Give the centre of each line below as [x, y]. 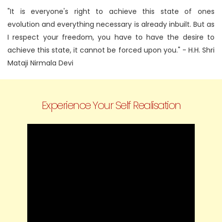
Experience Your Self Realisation [111, 106]
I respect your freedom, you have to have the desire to [111, 37]
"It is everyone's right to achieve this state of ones [111, 12]
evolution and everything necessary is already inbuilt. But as [111, 25]
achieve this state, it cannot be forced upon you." [94, 50]
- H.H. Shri [197, 50]
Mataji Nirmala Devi [40, 63]
